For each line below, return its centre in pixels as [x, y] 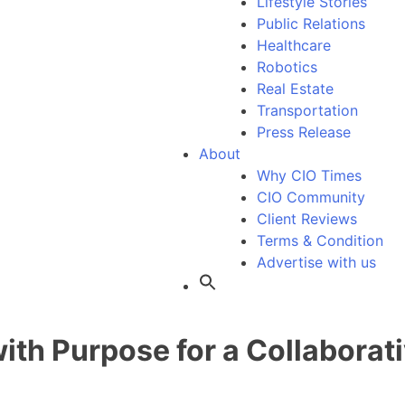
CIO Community [311, 197]
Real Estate [295, 89]
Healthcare [294, 45]
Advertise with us [316, 262]
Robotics [287, 67]
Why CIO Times [309, 175]
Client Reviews [307, 219]
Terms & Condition [320, 240]
